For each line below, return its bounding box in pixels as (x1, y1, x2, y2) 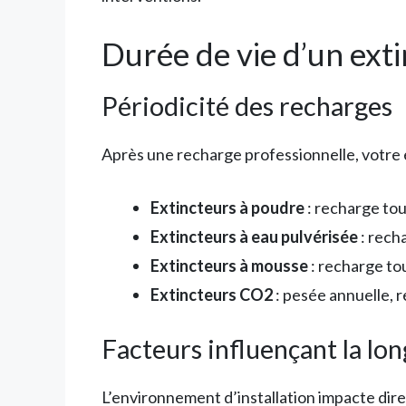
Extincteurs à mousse (150, 256, 308, 276)
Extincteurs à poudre (150, 198, 304, 218)
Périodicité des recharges (101, 90, 392, 122)
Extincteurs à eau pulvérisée (150, 227, 358, 247)
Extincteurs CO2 (150, 285, 273, 305)
